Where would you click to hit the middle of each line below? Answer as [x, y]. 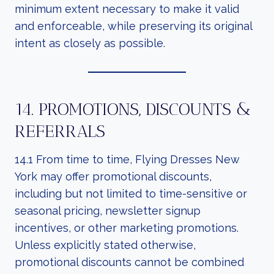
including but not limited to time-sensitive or [131, 194]
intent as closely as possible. [90, 43]
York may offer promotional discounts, [113, 176]
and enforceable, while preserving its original [133, 26]
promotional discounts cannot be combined [129, 262]
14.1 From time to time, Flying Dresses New [127, 159]
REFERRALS [60, 131]
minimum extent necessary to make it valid [127, 9]
